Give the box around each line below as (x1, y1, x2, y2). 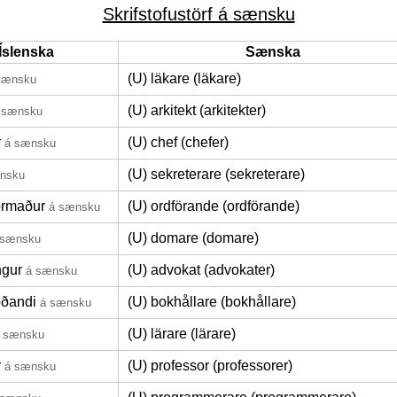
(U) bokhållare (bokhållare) (128, 294, 296, 309)
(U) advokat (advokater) (128, 262, 275, 277)
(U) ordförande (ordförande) (128, 198, 300, 214)
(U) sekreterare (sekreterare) (128, 167, 305, 182)
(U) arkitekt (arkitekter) (128, 103, 266, 118)
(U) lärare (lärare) (128, 326, 236, 341)
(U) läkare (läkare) (128, 71, 241, 86)
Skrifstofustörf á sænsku (102, 4, 295, 24)
